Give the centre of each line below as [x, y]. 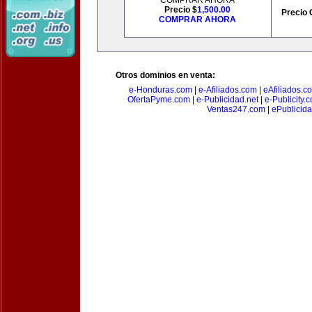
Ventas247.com [236, 109]
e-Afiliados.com [227, 90]
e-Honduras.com [160, 90]
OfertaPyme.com [158, 100]
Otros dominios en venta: [165, 75]
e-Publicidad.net [227, 100]
